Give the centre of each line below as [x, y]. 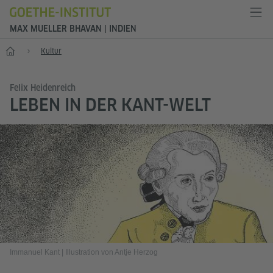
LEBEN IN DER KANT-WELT [110, 105]
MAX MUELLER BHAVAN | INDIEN [73, 29]
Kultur [51, 51]
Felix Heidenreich [43, 88]
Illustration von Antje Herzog [112, 253]
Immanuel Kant [35, 253]
